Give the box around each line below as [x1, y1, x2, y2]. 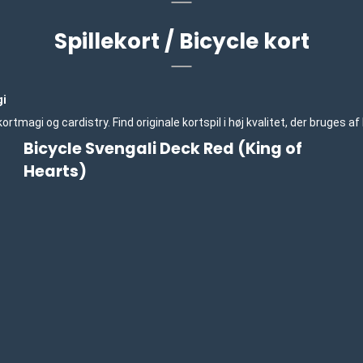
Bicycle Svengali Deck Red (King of [23, 138, 303, 160]
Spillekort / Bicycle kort [53, 26, 310, 57]
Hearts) [23, 160, 88, 183]
